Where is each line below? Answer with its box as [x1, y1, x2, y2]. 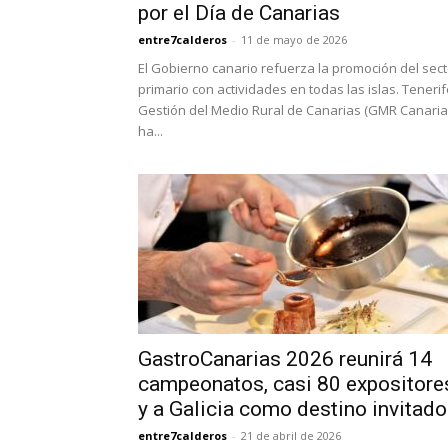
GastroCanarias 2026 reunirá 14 [138, 347, 432, 371]
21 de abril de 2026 [241, 428, 341, 443]
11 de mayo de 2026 [241, 32, 347, 47]
